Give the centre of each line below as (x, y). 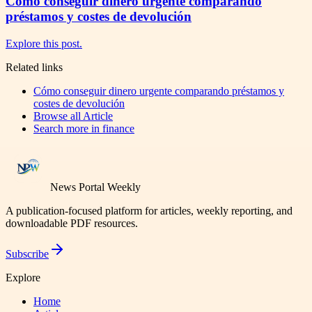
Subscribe (27, 253)
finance (118, 128)
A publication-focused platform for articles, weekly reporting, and (149, 210)
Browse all (58, 116)
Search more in (68, 128)
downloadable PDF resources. (72, 223)
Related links (34, 67)
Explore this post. (44, 43)
